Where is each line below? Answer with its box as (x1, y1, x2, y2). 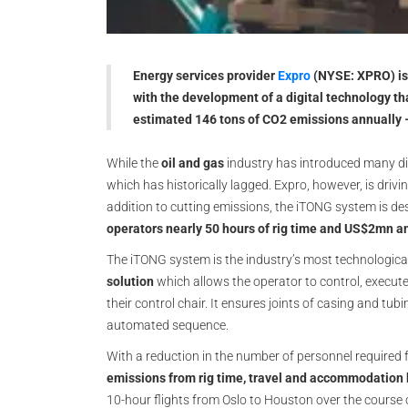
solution (107, 274, 154, 289)
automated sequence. (107, 318, 229, 332)
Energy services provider (133, 68, 278, 83)
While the (107, 156, 161, 170)
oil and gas (161, 156, 224, 170)
